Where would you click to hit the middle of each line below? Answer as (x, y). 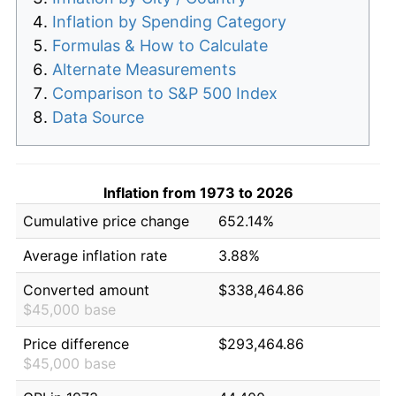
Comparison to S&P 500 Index (165, 93)
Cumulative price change (106, 221)
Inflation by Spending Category (169, 21)
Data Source (98, 117)
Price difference (76, 343)
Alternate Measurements (144, 69)
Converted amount (86, 289)
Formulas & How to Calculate (160, 45)
